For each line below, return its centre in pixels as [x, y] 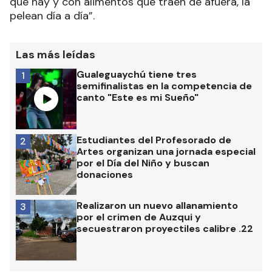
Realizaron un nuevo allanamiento [157, 206]
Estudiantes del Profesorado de [154, 140]
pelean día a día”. [54, 16]
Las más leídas [56, 55]
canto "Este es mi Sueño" [138, 98]
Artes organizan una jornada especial [166, 152]
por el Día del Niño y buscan [143, 163]
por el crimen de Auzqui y [139, 217]
